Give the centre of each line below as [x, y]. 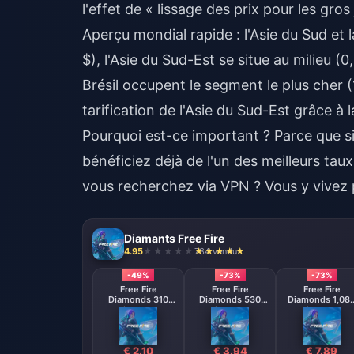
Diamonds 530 [230, 299]
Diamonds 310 [138, 299]
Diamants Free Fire [174, 238]
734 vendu [216, 251]
